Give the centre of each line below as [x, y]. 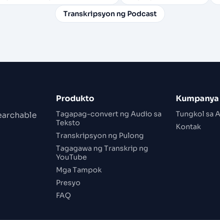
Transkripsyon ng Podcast [110, 14]
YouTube [71, 157]
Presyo [68, 183]
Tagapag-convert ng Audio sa [109, 114]
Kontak [189, 127]
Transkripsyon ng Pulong [100, 136]
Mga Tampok [79, 170]
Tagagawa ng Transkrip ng [102, 148]
